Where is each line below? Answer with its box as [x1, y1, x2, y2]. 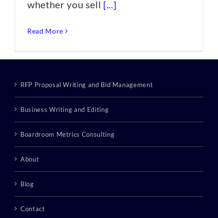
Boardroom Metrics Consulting [20, 130, 115, 138]
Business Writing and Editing [20, 106, 109, 113]
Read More [27, 27, 63, 35]
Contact [20, 205, 45, 213]
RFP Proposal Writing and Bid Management [20, 81, 153, 89]
